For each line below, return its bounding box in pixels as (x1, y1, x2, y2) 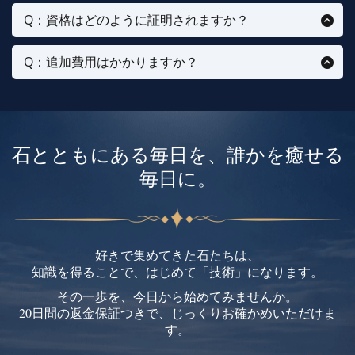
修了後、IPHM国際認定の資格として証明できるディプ (24, 29, 334, 47)
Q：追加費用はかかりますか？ (24, 53, 198, 71)
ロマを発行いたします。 (24, 45, 163, 63)
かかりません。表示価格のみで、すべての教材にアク (24, 71, 328, 89)
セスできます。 (24, 87, 113, 105)
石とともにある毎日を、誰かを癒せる (11, 142, 344, 168)
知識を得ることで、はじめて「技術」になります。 (32, 263, 323, 281)
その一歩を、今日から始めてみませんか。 (57, 288, 298, 305)
